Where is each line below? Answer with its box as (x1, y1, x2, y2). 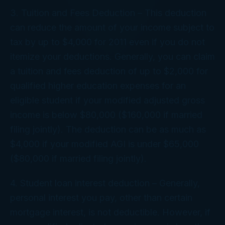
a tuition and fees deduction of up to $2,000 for (10, 65, 208, 76)
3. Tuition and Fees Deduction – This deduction (10, 7, 206, 18)
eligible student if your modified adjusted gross (10, 94, 205, 105)
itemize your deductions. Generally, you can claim (10, 51, 215, 62)
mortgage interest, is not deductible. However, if (10, 206, 210, 217)
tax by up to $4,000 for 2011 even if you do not (10, 36, 205, 47)
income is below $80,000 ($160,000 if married (10, 109, 202, 120)
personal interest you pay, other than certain (10, 192, 192, 203)
